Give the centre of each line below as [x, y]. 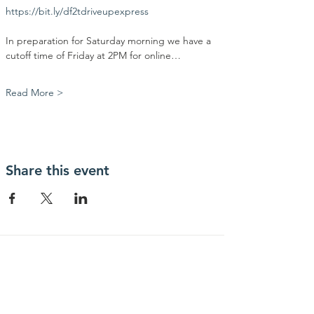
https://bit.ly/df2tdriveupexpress [77, 11]
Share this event [57, 170]
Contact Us [112, 271]
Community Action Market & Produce [112, 299]
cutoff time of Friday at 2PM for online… [93, 55]
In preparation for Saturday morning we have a [110, 41]
